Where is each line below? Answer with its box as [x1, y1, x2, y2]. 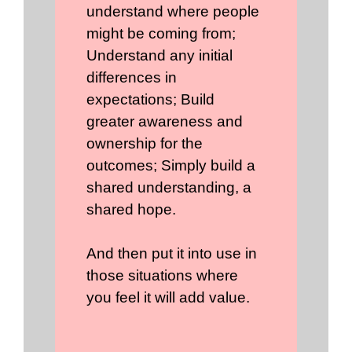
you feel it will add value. [86, 289, 250, 306]
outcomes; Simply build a [86, 157, 255, 174]
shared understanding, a [86, 179, 251, 196]
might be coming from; [86, 25, 236, 42]
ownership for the [86, 135, 203, 152]
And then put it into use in [86, 245, 257, 262]
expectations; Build [86, 91, 214, 108]
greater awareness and [86, 113, 243, 130]
